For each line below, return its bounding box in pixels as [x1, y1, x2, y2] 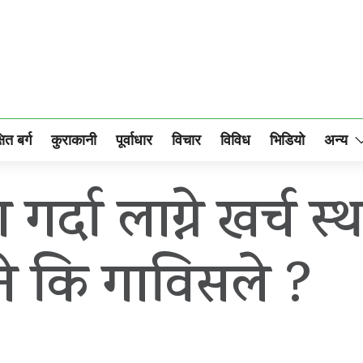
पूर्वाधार [116, 131, 152, 148]
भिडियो [270, 131, 305, 148]
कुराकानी [51, 131, 96, 148]
